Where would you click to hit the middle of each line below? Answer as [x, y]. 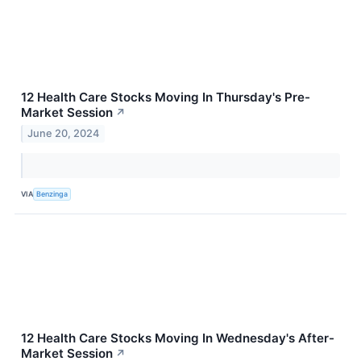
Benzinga [52, 194]
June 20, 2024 [64, 133]
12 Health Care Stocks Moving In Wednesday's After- [178, 338]
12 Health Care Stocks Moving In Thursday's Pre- [166, 97]
